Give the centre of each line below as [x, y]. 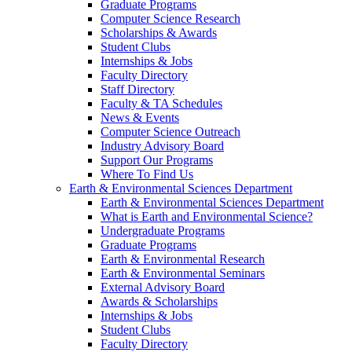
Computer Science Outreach [170, 132]
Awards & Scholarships [159, 301]
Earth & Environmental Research [183, 259]
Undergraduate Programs [163, 231]
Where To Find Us [147, 174]
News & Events [140, 117]
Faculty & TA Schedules [161, 103]
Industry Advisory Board [162, 146]
